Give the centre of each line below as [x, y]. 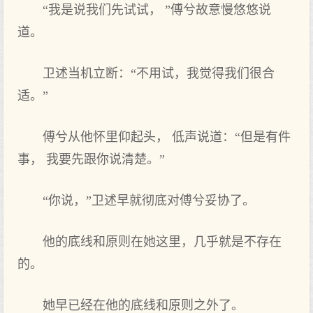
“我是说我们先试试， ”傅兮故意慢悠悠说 [157, 10]
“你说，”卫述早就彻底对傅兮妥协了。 [149, 201]
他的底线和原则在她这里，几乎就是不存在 [162, 242]
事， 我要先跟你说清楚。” [91, 159]
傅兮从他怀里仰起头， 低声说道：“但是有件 [167, 137]
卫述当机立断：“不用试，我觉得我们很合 [159, 73]
